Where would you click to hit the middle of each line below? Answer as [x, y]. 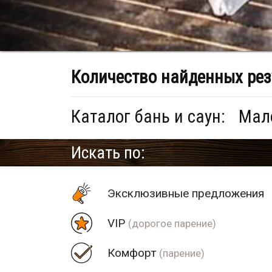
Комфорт [133, 253]
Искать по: [108, 153]
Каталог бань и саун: [150, 117]
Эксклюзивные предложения [186, 194]
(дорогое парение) [172, 224]
